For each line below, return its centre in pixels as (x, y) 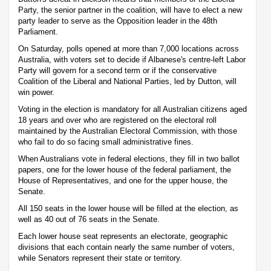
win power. (36, 92)
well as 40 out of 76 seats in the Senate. (90, 219)
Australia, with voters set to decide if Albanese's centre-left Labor (132, 59)
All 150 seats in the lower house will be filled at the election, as (128, 208)
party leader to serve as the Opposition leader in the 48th (118, 21)
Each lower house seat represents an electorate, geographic (123, 236)
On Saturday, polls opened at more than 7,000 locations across (129, 48)
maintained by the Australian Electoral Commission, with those (128, 131)
